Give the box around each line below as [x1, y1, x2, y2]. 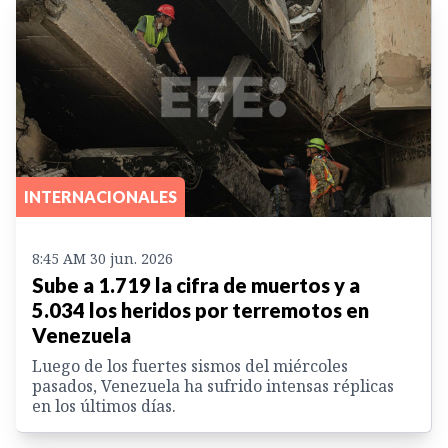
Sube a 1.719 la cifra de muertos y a [32, 273, 360, 298]
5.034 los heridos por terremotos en [32, 298, 369, 323]
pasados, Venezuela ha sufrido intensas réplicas [32, 375, 394, 398]
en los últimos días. [32, 395, 176, 418]
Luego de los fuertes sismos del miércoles [32, 355, 348, 378]
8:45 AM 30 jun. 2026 [32, 249, 173, 269]
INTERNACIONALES [24, 187, 177, 207]
